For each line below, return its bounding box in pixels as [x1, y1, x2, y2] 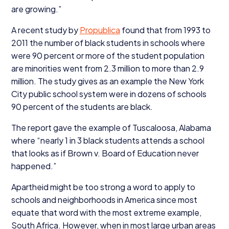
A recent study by [11, 24, 80, 35]
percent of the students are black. [21, 101, 153, 112]
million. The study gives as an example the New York [11, 75, 204, 86]
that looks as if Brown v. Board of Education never [11, 147, 199, 158]
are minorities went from [11, 62, 104, 74]
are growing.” [11, 3, 61, 14]
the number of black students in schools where [28, 37, 205, 48]
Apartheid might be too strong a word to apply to [11, 181, 195, 192]
